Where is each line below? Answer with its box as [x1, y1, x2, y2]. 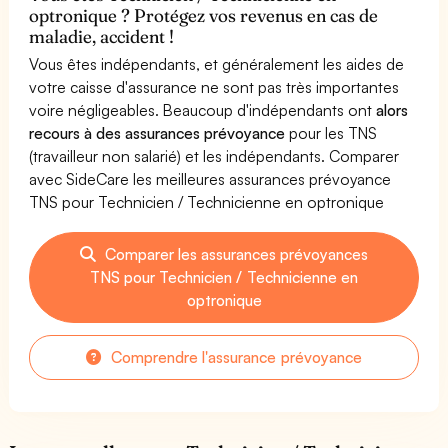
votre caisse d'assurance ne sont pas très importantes [29, 76, 400, 97]
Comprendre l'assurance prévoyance [107, 346, 362, 367]
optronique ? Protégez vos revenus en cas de [29, 3, 379, 27]
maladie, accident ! [29, 24, 175, 48]
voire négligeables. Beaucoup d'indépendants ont [29, 99, 377, 120]
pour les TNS [285, 122, 378, 143]
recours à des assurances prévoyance [29, 122, 286, 143]
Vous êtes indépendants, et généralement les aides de [29, 53, 405, 74]
